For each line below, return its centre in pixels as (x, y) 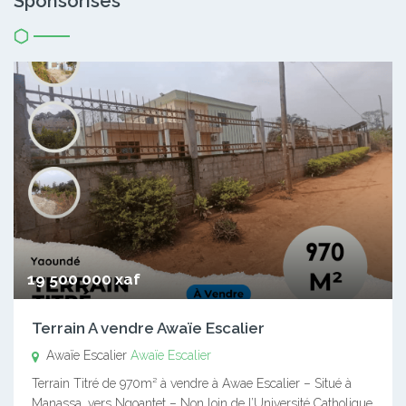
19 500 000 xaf (84, 280)
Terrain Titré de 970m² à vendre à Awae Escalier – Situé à (192, 384)
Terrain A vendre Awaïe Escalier (148, 329)
